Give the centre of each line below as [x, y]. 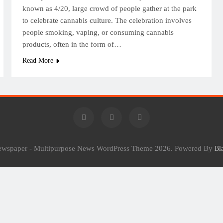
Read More [38, 60]
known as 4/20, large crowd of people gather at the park [110, 8]
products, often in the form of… [72, 44]
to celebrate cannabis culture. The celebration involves [107, 20]
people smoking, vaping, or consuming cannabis [98, 32]
